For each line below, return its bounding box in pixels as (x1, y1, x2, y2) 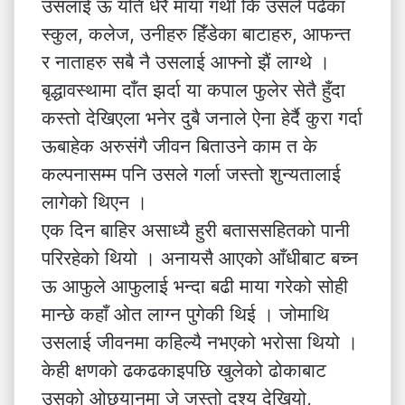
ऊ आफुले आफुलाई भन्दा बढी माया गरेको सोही (42, 275, 348, 297)
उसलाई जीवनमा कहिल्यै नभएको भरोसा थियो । (42, 331, 358, 353)
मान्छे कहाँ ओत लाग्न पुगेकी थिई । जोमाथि (42, 303, 329, 325)
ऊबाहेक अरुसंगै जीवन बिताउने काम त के (42, 135, 317, 157)
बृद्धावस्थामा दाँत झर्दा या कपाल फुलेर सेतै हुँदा (42, 79, 345, 101)
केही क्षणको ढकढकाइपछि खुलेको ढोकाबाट (42, 359, 326, 381)
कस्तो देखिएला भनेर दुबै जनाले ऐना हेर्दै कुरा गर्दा (42, 107, 363, 129)
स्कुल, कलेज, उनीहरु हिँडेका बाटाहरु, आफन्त (42, 23, 351, 45)
